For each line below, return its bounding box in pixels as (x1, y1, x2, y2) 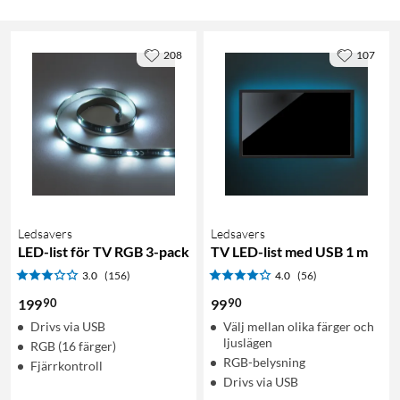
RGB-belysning (223, 354, 305, 370)
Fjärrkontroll (30, 357, 103, 373)
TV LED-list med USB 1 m (211, 242, 368, 260)
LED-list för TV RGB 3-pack (18, 242, 189, 260)
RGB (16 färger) (30, 337, 116, 354)
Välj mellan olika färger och (223, 318, 374, 334)
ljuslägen (223, 334, 272, 350)
